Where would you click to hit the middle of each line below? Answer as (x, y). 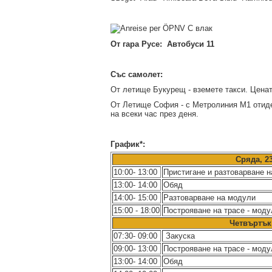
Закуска (179, 236)
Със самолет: (137, 74)
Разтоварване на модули (209, 198)
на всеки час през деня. (155, 114)
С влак (199, 28)
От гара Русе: (138, 44)
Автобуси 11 (189, 44)
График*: (128, 144)
